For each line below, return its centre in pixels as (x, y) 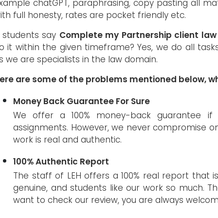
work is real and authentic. (67, 139)
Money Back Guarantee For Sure (82, 101)
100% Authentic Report (61, 161)
